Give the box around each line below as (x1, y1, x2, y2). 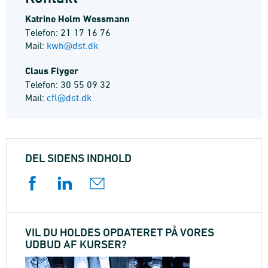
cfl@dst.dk (47, 92, 92, 103)
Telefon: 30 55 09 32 (25, 79, 111, 90)
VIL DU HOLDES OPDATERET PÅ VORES (25, 226, 214, 239)
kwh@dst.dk (47, 40, 98, 51)
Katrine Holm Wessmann (25, 13, 130, 25)
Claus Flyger (25, 65, 78, 77)
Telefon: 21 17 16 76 (25, 27, 111, 38)
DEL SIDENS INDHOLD (25, 151, 132, 165)
